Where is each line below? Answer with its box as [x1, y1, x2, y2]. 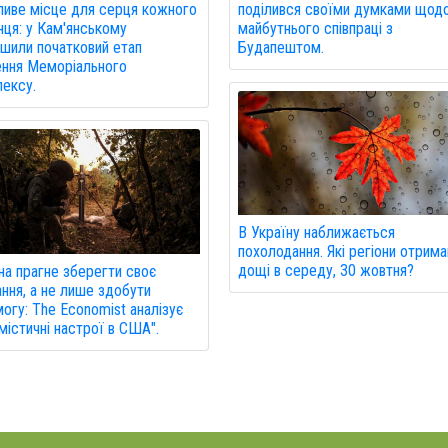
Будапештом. [238, 37, 325, 57]
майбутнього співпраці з [238, 18, 394, 38]
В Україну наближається [238, 223, 396, 243]
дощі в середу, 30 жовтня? [238, 261, 415, 281]
